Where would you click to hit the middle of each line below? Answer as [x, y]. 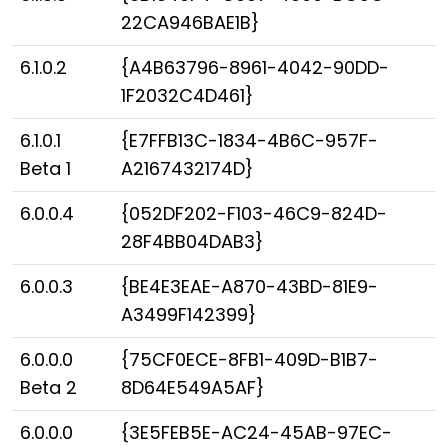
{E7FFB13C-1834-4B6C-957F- [249, 140]
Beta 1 [45, 168]
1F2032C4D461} [187, 95]
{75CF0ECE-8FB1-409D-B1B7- [249, 359]
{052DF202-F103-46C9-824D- [254, 213]
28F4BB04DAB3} [192, 241]
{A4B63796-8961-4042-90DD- [255, 67]
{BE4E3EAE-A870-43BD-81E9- [249, 286]
